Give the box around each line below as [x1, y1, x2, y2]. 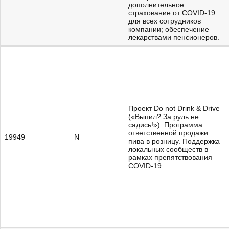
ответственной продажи [128, 129, 208, 137]
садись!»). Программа [128, 121, 202, 129]
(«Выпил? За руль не [128, 112, 199, 121]
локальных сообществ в [128, 145, 208, 153]
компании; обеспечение [128, 25, 209, 33]
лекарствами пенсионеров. [128, 33, 219, 41]
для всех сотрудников [128, 17, 201, 25]
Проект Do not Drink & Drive [128, 104, 220, 112]
